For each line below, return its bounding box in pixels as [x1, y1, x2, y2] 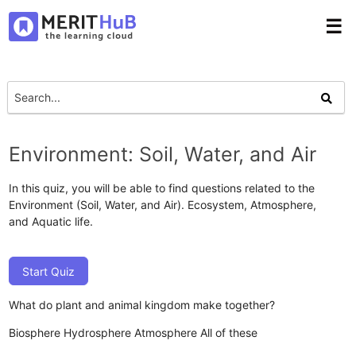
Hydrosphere [64, 325, 132, 339]
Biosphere [9, 325, 61, 339]
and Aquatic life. [9, 214, 94, 228]
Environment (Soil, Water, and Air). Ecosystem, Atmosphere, [9, 197, 317, 211]
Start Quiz [22, 264, 75, 278]
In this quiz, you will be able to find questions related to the [9, 180, 315, 195]
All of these [200, 325, 258, 339]
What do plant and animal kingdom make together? [9, 297, 276, 311]
